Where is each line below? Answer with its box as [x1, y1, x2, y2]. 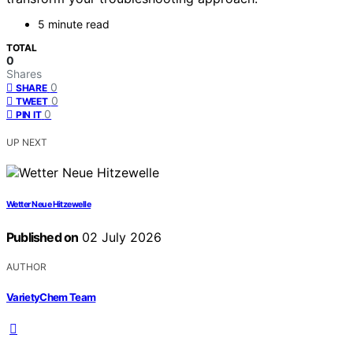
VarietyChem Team [6, 290, 96, 303]
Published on [6, 229, 79, 246]
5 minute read [38, 17, 110, 32]
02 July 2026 [78, 229, 162, 246]
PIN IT [16, 109, 42, 121]
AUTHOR [6, 261, 46, 273]
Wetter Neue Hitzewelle [6, 199, 91, 210]
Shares [6, 67, 42, 81]
